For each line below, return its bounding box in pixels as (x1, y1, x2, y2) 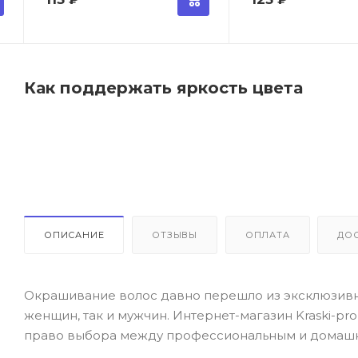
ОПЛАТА (245, 229, 290, 241)
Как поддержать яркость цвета (24, 78, 303, 97)
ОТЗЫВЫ (152, 229, 198, 241)
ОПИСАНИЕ (44, 229, 105, 241)
